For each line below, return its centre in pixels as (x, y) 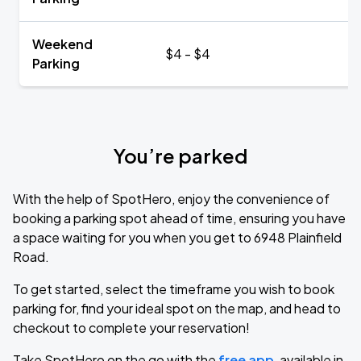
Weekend (62, 44)
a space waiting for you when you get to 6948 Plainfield (177, 237)
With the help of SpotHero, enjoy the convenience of (171, 199)
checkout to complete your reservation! (131, 328)
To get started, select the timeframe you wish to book (174, 289)
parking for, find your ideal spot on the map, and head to (177, 308)
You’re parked (180, 156)
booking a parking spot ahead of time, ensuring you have (179, 218)
